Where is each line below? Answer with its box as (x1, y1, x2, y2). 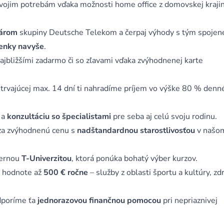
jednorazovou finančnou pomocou (37, 195, 161, 206)
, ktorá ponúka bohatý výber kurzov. (71, 153, 197, 164)
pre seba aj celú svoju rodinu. (111, 111, 217, 122)
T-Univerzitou (21, 153, 71, 164)
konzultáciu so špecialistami (7, 111, 111, 122)
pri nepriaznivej (161, 195, 217, 206)
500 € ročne (43, 167, 90, 178)
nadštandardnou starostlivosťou (77, 125, 197, 136)
